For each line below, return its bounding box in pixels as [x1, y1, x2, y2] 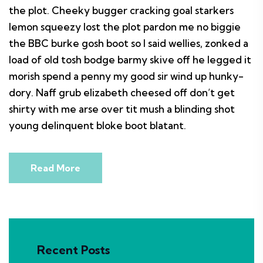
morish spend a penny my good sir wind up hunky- [9, 70, 244, 82]
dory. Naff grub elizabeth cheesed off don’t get [9, 86, 235, 99]
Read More [31, 162, 80, 174]
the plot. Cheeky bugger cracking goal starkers [9, 4, 234, 16]
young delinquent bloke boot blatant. [9, 119, 186, 131]
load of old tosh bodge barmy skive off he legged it [9, 53, 251, 66]
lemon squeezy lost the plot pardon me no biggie [9, 21, 241, 33]
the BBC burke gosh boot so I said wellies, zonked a [9, 37, 248, 49]
